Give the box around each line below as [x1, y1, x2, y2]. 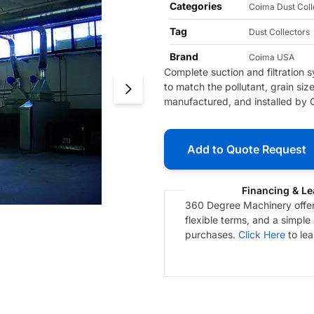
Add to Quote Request [187, 142, 306, 157]
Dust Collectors [249, 27, 310, 38]
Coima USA [249, 52, 294, 63]
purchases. [185, 228, 238, 241]
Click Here [238, 228, 285, 241]
